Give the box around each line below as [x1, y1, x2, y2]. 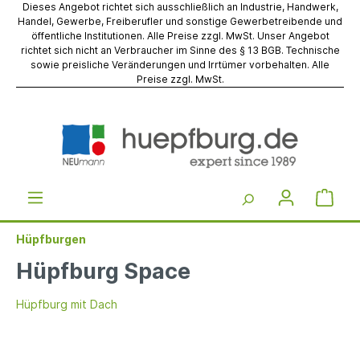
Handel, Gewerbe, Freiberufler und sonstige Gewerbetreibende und [18, 15, 342, 27]
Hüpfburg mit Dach [16, 297, 117, 311]
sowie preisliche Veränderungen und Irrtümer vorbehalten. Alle [31, 59, 329, 71]
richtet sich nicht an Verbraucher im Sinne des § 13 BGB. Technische [20, 44, 340, 56]
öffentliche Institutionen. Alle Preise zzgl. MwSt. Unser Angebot [31, 30, 329, 42]
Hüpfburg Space [16, 257, 190, 284]
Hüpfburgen [16, 231, 86, 246]
